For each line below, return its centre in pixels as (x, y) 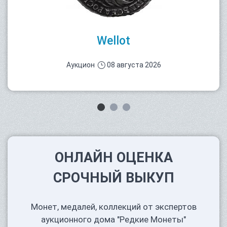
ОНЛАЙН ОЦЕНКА (113, 158)
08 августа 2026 (134, 65)
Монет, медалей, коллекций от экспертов (113, 207)
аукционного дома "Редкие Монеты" (113, 220)
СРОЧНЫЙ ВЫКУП (113, 178)
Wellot (113, 41)
